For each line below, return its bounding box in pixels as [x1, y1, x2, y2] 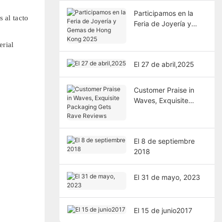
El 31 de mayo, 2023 [133, 172, 200, 181]
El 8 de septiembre [133, 136, 195, 145]
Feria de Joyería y [133, 19, 191, 28]
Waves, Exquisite [133, 96, 188, 105]
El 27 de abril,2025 [133, 59, 194, 68]
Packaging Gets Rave [133, 106, 204, 115]
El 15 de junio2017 [133, 206, 192, 215]
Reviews [133, 116, 161, 125]
